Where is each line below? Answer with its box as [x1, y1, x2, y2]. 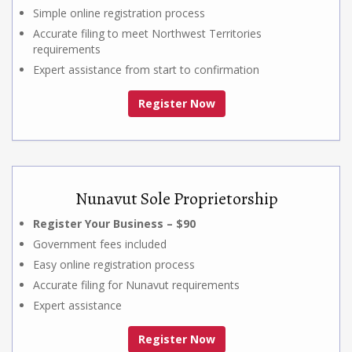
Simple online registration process [33, 5, 205, 20]
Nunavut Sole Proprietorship [75, 186, 278, 211]
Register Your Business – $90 [33, 215, 196, 231]
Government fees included [33, 236, 167, 251]
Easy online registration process [33, 256, 195, 272]
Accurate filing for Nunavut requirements [33, 277, 240, 292]
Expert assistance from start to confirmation [33, 61, 259, 77]
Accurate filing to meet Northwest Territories [33, 25, 262, 41]
